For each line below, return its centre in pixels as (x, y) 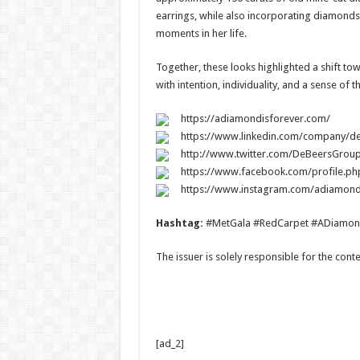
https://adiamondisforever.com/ (255, 119)
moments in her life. (201, 33)
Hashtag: (180, 223)
